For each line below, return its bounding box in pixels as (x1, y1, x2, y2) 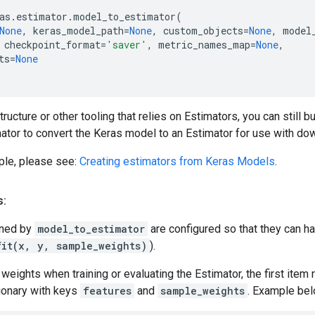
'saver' (106, 38, 147, 51)
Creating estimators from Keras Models (79, 155, 275, 168)
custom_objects (163, 24, 243, 37)
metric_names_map (158, 38, 250, 51)
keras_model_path (33, 24, 124, 37)
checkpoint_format (4, 38, 101, 51)
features (83, 284, 131, 297)
